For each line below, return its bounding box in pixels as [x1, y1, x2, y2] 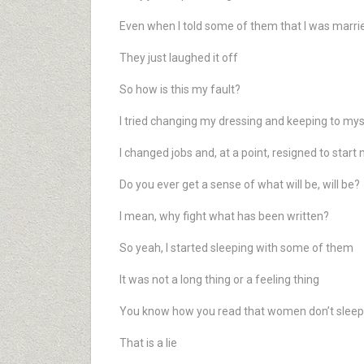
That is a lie [119, 336, 177, 349]
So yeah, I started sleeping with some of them [119, 241, 353, 254]
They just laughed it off [119, 51, 238, 64]
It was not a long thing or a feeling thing [119, 273, 319, 286]
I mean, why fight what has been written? [119, 210, 329, 223]
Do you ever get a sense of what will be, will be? [119, 178, 360, 191]
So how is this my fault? [119, 83, 240, 96]
